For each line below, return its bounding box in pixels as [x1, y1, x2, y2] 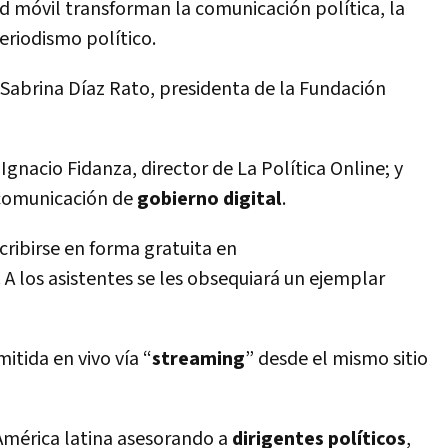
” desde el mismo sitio [245, 346, 428, 372]
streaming [152, 346, 245, 372]
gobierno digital [137, 186, 282, 212]
